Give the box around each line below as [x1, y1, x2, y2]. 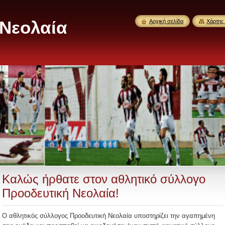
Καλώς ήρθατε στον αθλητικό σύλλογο [2, 172, 205, 186]
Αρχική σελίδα [149, 18, 183, 24]
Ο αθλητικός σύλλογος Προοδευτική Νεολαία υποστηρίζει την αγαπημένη [2, 212, 215, 219]
